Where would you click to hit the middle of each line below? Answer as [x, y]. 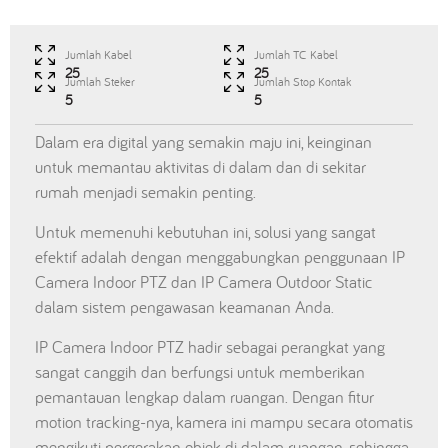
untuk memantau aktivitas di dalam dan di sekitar [200, 167]
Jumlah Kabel [98, 55]
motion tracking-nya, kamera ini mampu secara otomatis [224, 422]
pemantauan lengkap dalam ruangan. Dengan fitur [204, 397]
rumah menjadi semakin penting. [145, 192]
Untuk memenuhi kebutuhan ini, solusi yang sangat [205, 232]
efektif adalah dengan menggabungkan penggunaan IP [220, 257]
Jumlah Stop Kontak [302, 82]
